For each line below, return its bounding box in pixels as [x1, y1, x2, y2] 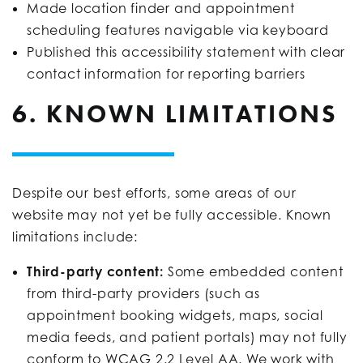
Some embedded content [167, 263, 344, 280]
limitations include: [12, 228, 139, 245]
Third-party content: [27, 263, 168, 280]
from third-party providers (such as [27, 284, 261, 301]
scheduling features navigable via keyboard [27, 21, 329, 38]
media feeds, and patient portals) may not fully [27, 328, 348, 345]
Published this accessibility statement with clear [27, 43, 346, 60]
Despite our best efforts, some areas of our [12, 184, 297, 201]
